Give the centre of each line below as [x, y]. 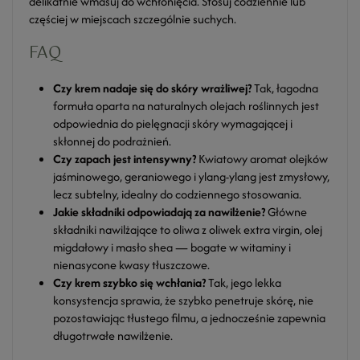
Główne [286, 212]
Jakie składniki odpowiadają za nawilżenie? [159, 212]
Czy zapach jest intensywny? [125, 159]
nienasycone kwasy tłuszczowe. [131, 265]
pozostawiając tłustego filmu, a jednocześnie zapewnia [189, 318]
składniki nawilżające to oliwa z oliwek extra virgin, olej [188, 229]
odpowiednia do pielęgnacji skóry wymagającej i [173, 123]
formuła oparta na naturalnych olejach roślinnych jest [186, 106]
